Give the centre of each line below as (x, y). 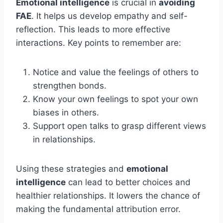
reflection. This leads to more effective (93, 29)
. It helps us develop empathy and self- (110, 16)
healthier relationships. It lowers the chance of (108, 195)
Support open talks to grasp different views (119, 126)
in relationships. (64, 139)
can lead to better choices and (128, 182)
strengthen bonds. (70, 85)
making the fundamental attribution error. (98, 209)
